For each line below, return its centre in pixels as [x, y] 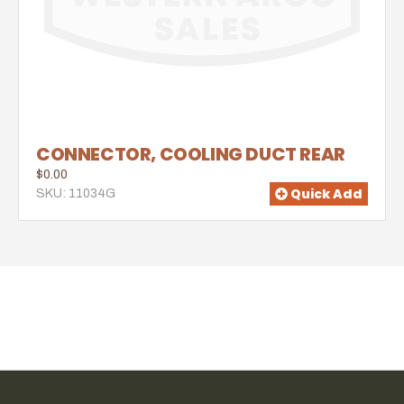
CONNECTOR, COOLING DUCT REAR [191, 155]
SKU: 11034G [76, 194]
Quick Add [325, 193]
